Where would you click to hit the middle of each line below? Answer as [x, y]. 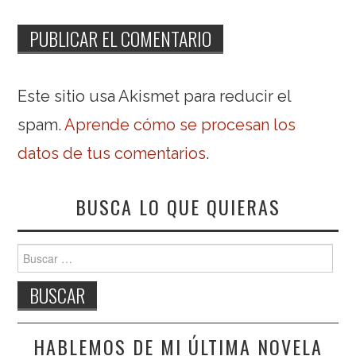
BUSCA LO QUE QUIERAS [178, 207]
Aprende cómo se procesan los [180, 125]
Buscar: [37, 252]
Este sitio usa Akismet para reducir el [155, 97]
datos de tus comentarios [112, 154]
